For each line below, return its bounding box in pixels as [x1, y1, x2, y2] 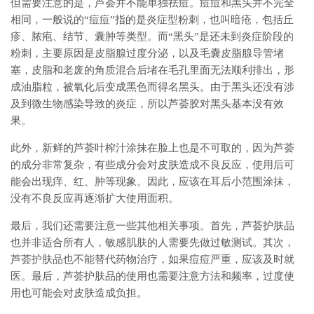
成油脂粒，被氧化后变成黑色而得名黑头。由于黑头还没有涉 [11, 81, 294, 93]
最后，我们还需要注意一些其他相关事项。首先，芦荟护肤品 [11, 220, 294, 232]
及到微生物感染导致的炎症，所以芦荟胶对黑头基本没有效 [11, 98, 284, 110]
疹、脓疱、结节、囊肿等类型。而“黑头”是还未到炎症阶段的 [11, 31, 294, 43]
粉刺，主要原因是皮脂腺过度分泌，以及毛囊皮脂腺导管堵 [11, 48, 284, 60]
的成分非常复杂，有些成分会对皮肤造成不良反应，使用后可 [11, 159, 294, 171]
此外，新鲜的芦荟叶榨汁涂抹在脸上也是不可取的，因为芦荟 [11, 142, 294, 154]
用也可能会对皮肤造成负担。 [11, 287, 147, 299]
